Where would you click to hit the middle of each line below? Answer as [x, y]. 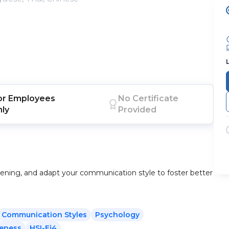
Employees [32, 98]
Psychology [117, 215]
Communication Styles [44, 215]
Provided [138, 110]
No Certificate [148, 98]
